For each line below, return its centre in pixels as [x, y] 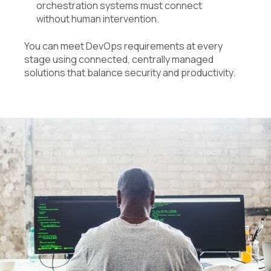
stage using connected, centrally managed [119, 59]
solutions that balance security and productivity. [130, 72]
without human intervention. [98, 19]
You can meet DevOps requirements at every [123, 46]
